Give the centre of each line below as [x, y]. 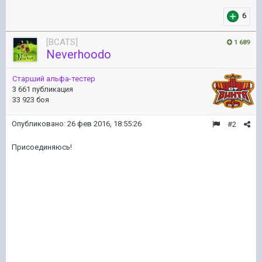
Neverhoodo [79, 54]
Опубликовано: [39, 124]
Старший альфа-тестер [54, 79]
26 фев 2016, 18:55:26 [104, 124]
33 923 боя [31, 100]
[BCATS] [62, 42]
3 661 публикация [43, 89]
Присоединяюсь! [42, 147]
